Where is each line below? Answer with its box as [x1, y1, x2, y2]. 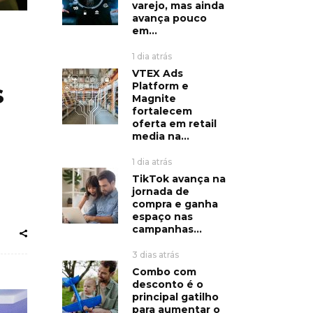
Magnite [131, 92, 176, 105]
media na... [131, 129, 189, 143]
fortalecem [131, 104, 192, 117]
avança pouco [131, 11, 207, 24]
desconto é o [131, 277, 203, 291]
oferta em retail [131, 117, 217, 130]
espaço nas [131, 210, 193, 223]
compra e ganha [131, 197, 218, 210]
